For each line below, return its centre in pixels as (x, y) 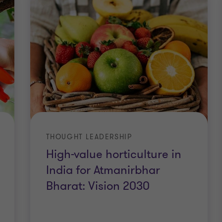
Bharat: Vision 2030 (98, 186)
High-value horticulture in (113, 155)
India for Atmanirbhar (103, 170)
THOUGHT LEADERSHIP (89, 137)
